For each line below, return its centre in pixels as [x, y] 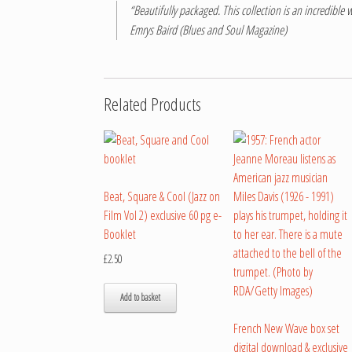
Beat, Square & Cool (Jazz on [162, 196]
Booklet [120, 234]
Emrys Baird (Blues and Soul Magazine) [208, 29]
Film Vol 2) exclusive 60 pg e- [163, 215]
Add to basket [140, 298]
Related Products [152, 103]
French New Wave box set [287, 328]
